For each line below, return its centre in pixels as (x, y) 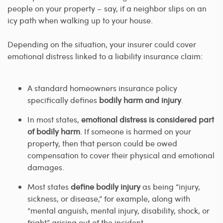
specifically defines (63, 100)
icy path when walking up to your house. (80, 20)
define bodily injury (106, 187)
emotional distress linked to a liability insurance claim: (105, 56)
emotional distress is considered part (148, 119)
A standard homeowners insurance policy (102, 88)
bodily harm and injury (140, 100)
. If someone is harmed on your (136, 131)
